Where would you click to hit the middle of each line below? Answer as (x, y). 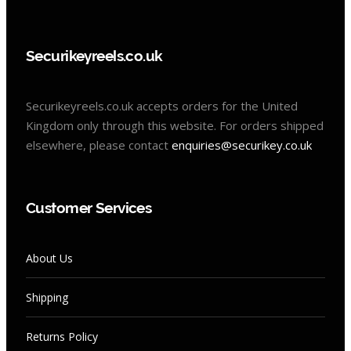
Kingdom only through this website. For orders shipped (175, 126)
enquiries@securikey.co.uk (242, 145)
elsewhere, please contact (99, 145)
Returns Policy (62, 337)
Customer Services (89, 208)
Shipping (47, 298)
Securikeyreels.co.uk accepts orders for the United (162, 106)
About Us (49, 259)
